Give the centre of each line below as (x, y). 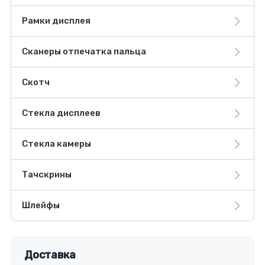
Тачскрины (47, 175)
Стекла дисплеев (61, 113)
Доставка (50, 255)
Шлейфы (41, 206)
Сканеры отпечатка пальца (84, 52)
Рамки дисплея (56, 21)
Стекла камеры (56, 144)
